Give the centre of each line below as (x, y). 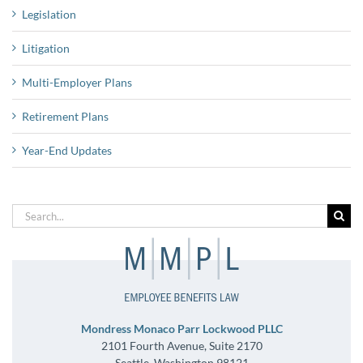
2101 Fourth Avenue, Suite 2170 (181, 346)
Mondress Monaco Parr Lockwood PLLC (181, 329)
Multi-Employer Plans (77, 83)
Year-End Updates (67, 151)
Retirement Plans (65, 117)
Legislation (49, 15)
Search (28, 212)
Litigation (46, 49)
